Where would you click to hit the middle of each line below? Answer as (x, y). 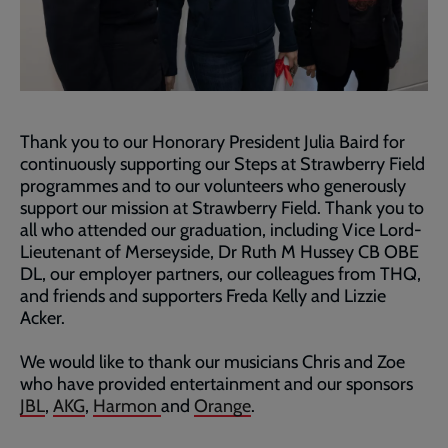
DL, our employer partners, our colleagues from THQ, (220, 273)
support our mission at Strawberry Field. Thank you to (222, 207)
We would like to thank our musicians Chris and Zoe (212, 361)
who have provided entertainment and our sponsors (216, 383)
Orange (222, 405)
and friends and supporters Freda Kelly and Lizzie (203, 295)
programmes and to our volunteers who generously (213, 185)
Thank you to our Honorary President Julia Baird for (212, 141)
